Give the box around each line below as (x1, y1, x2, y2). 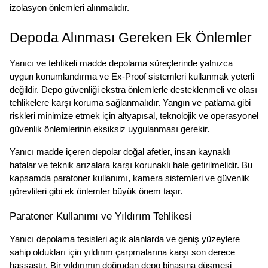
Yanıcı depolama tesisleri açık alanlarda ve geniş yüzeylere (10, 234, 240, 245)
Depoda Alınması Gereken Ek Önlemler (10, 30, 252, 46)
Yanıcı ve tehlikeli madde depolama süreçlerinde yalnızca (10, 59, 233, 69)
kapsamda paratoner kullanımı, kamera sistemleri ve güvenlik (10, 173, 249, 184)
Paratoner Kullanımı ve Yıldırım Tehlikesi (10, 210, 192, 223)
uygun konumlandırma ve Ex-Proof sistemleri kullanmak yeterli (10, 72, 254, 82)
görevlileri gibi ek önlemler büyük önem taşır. (10, 187, 182, 197)
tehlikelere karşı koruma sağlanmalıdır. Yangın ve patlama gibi (10, 98, 251, 108)
